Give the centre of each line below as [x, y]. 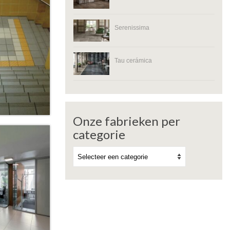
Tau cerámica [133, 61]
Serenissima [132, 27]
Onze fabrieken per [127, 121]
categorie [99, 135]
